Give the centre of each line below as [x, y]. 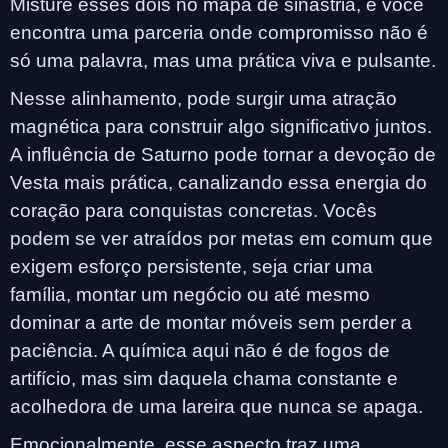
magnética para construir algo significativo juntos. [221, 126]
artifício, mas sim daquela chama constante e [204, 378]
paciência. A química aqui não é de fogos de [200, 350]
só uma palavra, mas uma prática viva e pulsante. [223, 60]
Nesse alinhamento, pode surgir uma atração [203, 98]
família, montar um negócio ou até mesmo [190, 294]
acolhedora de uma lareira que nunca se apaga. [216, 406]
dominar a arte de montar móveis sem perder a [211, 322]
